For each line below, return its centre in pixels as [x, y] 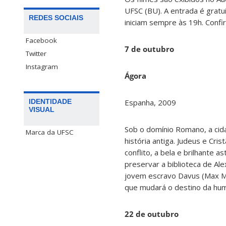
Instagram [42, 67]
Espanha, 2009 [150, 102]
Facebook [41, 41]
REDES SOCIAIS [56, 18]
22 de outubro [152, 214]
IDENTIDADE [50, 102]
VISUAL [42, 110]
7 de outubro [149, 49]
